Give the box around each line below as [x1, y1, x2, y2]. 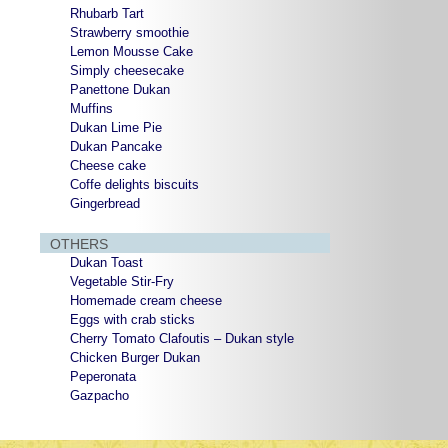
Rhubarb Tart [70, 6, 144, 22]
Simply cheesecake [70, 63, 184, 79]
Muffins [70, 101, 113, 117]
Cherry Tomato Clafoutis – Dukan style [70, 331, 294, 347]
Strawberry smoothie [70, 25, 189, 41]
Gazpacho [70, 388, 129, 404]
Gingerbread [70, 196, 140, 212]
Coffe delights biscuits [70, 177, 199, 193]
